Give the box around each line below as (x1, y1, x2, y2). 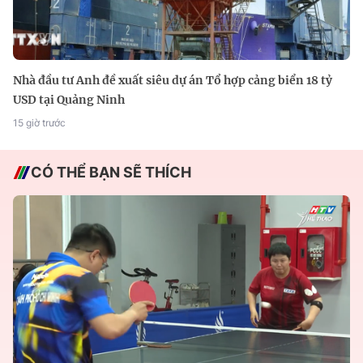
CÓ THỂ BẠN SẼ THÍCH (31, 164, 191, 181)
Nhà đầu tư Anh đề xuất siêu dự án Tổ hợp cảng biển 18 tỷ (13, 73, 332, 88)
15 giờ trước (13, 117, 66, 130)
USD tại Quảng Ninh (13, 92, 125, 108)
